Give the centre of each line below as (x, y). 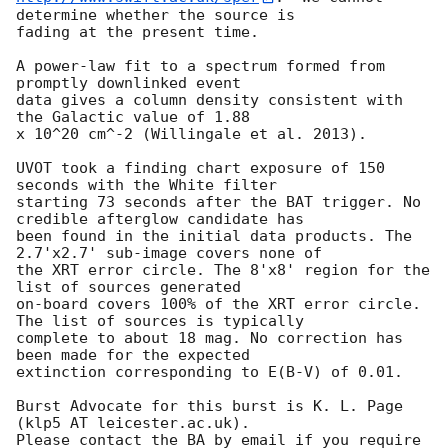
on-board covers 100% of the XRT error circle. (218, 303)
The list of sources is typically (160, 320)
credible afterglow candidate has (160, 218)
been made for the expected (133, 354)
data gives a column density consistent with (209, 99)
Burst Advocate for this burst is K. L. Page (209, 405)
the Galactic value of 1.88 (133, 116)
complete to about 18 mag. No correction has (209, 337)
